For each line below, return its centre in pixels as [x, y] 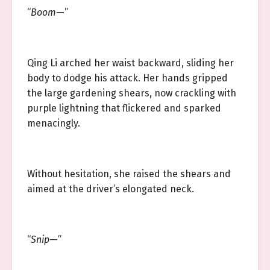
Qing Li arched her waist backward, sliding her [130, 63]
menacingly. [54, 123]
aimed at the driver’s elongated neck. [111, 189]
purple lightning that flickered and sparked [124, 108]
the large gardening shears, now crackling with [132, 93]
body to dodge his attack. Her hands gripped [127, 78]
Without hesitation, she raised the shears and [129, 174]
